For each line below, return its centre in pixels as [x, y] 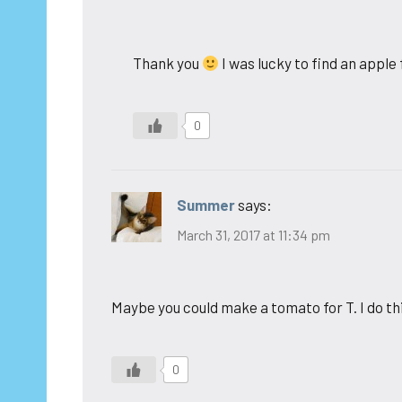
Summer [206, 204]
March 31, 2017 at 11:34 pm [253, 234]
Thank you [167, 62]
